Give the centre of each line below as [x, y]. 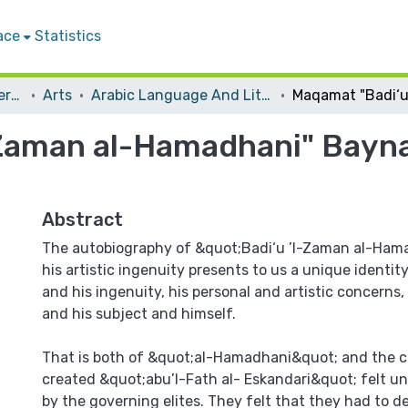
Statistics [68, 36]
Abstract [82, 219]
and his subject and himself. [139, 314]
